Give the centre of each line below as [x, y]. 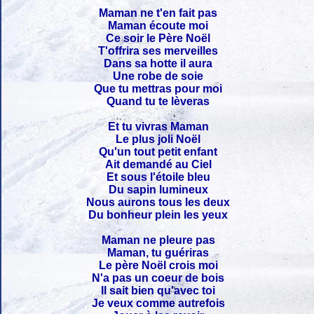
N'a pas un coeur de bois [158, 278]
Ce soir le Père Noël [158, 38]
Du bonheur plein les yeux [158, 214]
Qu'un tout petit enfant [158, 151]
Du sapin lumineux [158, 189]
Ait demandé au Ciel [158, 164]
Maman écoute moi [158, 25]
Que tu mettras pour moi [158, 88]
